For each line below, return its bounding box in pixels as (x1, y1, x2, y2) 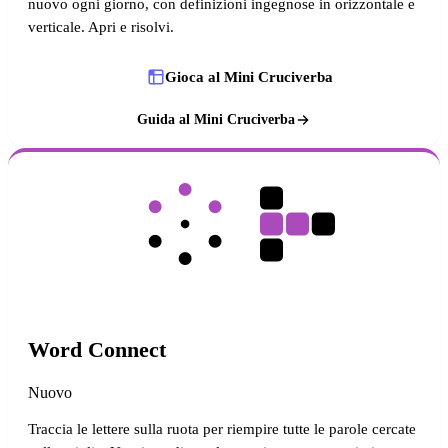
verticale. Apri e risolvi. (28, 18, 174, 36)
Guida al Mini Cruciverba (137, 112, 295, 127)
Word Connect (28, 336, 166, 362)
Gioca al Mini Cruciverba (165, 68, 334, 86)
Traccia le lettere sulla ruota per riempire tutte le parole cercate (28, 420, 416, 438)
